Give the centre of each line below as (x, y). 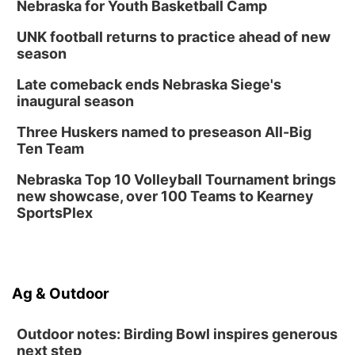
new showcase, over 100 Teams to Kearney (165, 196)
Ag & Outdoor (61, 294)
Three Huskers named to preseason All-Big (164, 132)
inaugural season (75, 101)
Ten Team (50, 149)
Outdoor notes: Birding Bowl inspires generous (177, 334)
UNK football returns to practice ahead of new (174, 37)
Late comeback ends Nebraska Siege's (149, 84)
